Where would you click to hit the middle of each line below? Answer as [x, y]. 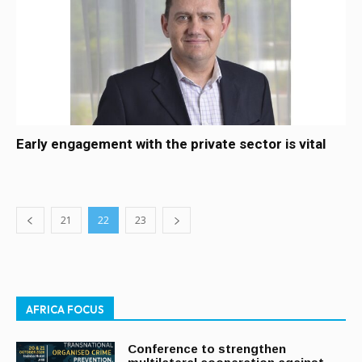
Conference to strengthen [207, 349]
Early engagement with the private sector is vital [171, 144]
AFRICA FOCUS [65, 309]
